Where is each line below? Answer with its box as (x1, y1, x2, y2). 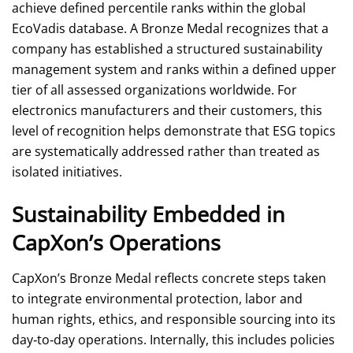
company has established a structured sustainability (12, 40, 322, 58)
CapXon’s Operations (12, 228, 221, 258)
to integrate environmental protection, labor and (12, 289, 303, 307)
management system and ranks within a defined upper (12, 61, 336, 79)
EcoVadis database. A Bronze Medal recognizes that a (12, 20, 329, 38)
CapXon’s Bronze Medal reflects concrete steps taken (12, 269, 326, 287)
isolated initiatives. (12, 163, 122, 181)
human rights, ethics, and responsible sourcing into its (12, 310, 336, 328)
